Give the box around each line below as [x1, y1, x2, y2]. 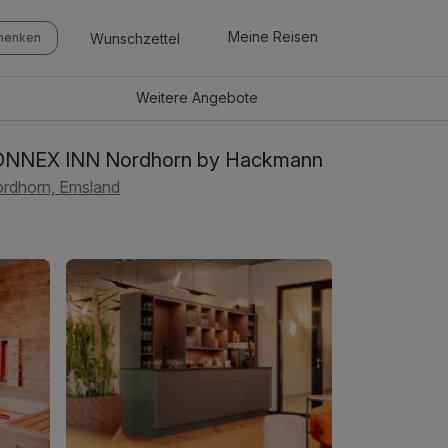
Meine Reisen [228, 28, 318, 46]
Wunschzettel [90, 29, 180, 47]
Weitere [136, 89, 193, 107]
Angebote [192, 89, 259, 107]
